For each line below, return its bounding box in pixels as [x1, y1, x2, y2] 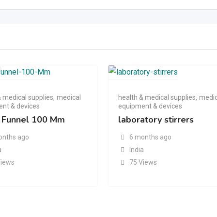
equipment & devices [118, 102, 183, 110]
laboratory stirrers [118, 114, 194, 126]
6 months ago [129, 133, 171, 141]
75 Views [129, 158, 157, 167]
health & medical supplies [118, 93, 196, 102]
